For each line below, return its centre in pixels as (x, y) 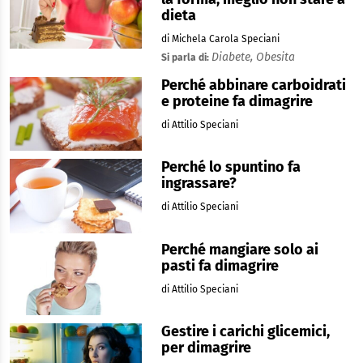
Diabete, (233, 57)
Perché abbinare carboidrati (253, 85)
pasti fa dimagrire (220, 265)
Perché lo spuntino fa (231, 167)
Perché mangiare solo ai (239, 249)
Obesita (275, 57)
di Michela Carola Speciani (220, 38)
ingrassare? (199, 184)
